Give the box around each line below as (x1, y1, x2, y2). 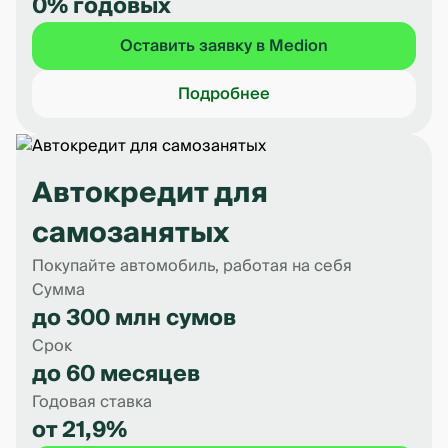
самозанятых (32, 209, 229, 258)
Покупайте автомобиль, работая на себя (32, 252, 352, 280)
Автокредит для (32, 169, 268, 218)
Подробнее (178, 80, 270, 108)
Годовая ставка (32, 388, 152, 416)
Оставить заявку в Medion (120, 32, 328, 60)
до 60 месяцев (32, 355, 200, 393)
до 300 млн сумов (32, 299, 236, 337)
